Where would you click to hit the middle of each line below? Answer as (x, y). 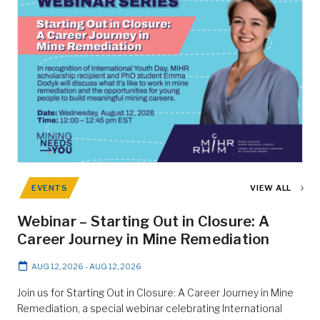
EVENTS (50, 187)
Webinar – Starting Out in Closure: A (143, 221)
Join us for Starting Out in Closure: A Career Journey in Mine (155, 292)
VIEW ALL (271, 187)
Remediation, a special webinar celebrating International (150, 308)
